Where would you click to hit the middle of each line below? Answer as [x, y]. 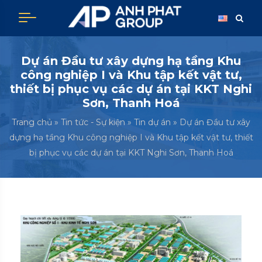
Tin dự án [152, 122]
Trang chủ [32, 122]
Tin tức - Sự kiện [93, 122]
